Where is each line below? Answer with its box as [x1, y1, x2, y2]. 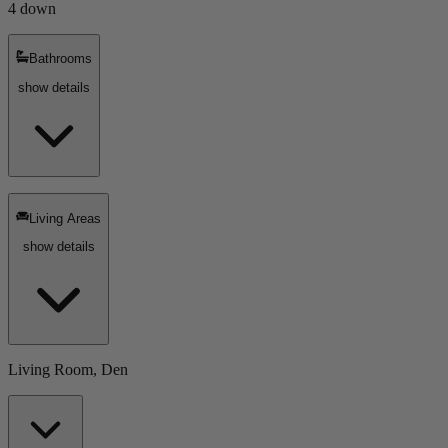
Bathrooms [29, 51, 93, 67]
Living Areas [29, 210, 102, 226]
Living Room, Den [8, 361, 128, 379]
